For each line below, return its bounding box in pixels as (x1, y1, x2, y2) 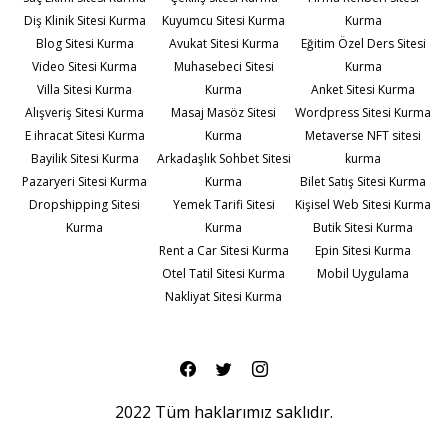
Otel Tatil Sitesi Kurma (162, 265, 286, 283)
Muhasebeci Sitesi (173, 58, 274, 76)
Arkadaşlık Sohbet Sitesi (156, 150, 291, 168)
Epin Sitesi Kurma (315, 242, 412, 260)
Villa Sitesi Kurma (37, 81, 133, 99)
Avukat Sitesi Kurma (168, 35, 279, 53)
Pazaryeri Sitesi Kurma (22, 173, 148, 191)
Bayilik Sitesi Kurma (30, 150, 139, 168)
